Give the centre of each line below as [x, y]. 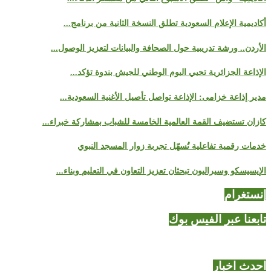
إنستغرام [245, 194]
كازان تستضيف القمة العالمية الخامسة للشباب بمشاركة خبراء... [154, 122]
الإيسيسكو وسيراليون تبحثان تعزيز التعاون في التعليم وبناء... [161, 171]
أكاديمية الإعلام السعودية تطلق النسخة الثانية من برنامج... [165, 23]
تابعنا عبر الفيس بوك [217, 219]
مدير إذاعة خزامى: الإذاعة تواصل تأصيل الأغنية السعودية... [163, 97]
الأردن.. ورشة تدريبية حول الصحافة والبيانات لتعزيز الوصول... [158, 48]
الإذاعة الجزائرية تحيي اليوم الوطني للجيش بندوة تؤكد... [168, 73]
